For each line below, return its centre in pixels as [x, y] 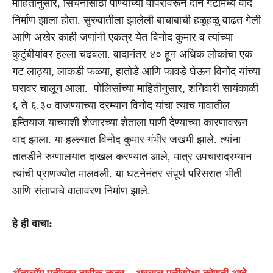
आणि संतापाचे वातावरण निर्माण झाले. [81, 190]
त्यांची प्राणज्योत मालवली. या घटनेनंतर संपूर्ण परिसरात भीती [127, 173]
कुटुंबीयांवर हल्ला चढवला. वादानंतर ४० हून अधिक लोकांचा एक [132, 54]
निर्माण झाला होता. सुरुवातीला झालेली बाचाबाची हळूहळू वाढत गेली [136, 20]
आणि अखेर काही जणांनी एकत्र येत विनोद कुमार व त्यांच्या [122, 37]
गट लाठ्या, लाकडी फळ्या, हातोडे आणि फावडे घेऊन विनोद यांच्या [136, 71]
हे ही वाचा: [32, 223]
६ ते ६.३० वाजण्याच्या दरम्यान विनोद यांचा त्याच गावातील [121, 105]
